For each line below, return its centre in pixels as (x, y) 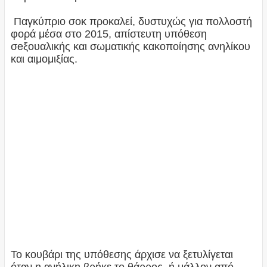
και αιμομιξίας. (44, 59)
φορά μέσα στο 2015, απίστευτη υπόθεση (108, 34)
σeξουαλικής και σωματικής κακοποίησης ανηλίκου (130, 47)
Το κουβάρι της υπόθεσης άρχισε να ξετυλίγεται (122, 255)
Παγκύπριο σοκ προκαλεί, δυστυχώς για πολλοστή (131, 22)
